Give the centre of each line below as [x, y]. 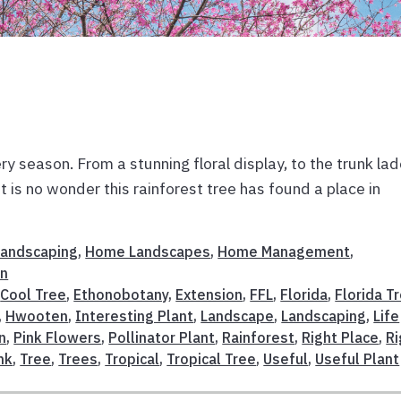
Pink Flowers [58, 337]
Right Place [341, 337]
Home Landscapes [148, 251]
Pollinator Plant [162, 337]
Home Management [284, 251]
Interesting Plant [135, 316]
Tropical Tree [212, 358]
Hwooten [37, 316]
